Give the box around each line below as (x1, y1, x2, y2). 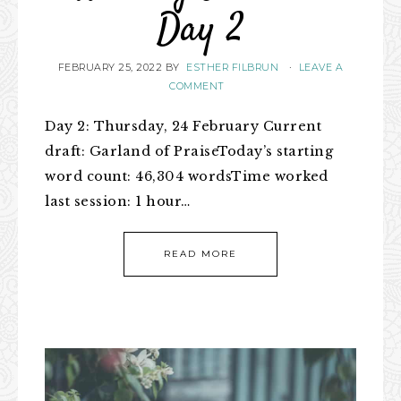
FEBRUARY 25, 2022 (57, 62, 163, 73)
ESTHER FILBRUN (186, 62, 279, 73)
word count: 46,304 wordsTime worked (45, 168, 328, 184)
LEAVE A (298, 62, 344, 73)
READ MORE (164, 248, 237, 260)
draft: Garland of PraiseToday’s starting (45, 143, 333, 159)
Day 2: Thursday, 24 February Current (45, 118, 321, 134)
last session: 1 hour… (45, 193, 191, 209)
